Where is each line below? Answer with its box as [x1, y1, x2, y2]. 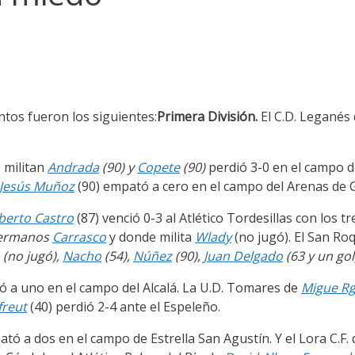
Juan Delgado [204, 247, 283, 265]
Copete [137, 158, 180, 177]
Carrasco [52, 228, 106, 246]
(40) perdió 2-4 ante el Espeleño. [27, 298, 220, 316]
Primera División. [157, 108, 258, 126]
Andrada [48, 158, 99, 177]
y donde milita [106, 228, 195, 246]
